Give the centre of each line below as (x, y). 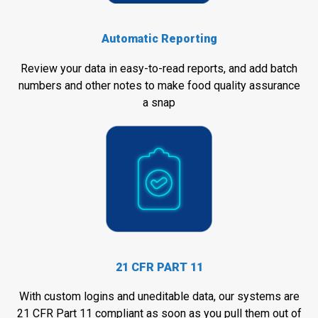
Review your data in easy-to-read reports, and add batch (159, 68)
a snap (159, 102)
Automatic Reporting (159, 39)
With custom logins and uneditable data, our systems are (159, 297)
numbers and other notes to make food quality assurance (159, 85)
